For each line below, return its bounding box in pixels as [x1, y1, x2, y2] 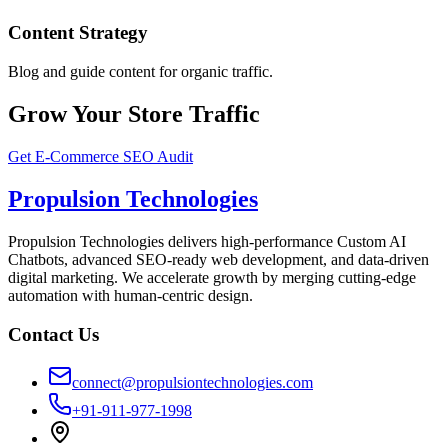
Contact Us [8, 323, 99, 345]
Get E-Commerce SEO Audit [8, 148, 193, 165]
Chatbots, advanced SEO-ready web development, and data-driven [8, 250, 429, 268]
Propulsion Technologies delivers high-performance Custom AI [8, 232, 406, 250]
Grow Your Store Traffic [8, 101, 260, 128]
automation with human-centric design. [8, 286, 253, 304]
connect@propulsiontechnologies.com [72, 374, 313, 392]
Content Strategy [8, 22, 148, 44]
